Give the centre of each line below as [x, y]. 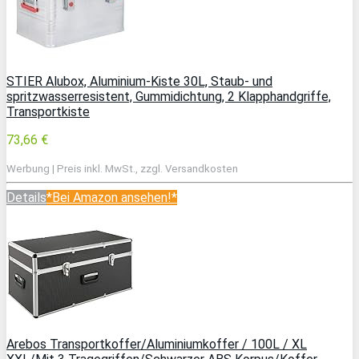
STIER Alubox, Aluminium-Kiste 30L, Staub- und [139, 81]
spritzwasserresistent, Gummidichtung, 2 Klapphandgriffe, [169, 96]
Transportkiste [48, 111]
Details [26, 197]
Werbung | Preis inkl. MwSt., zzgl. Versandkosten [122, 168]
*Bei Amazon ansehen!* [112, 197]
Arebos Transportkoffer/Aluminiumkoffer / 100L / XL [157, 344]
